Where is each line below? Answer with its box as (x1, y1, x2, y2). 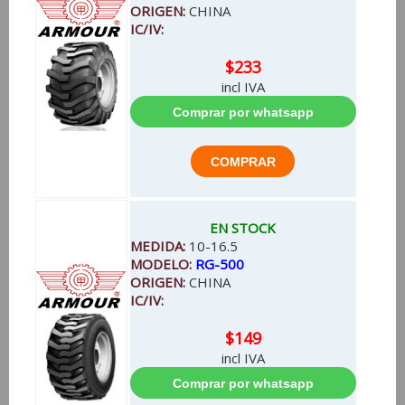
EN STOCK (210, 219, 276, 237)
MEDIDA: (129, 237, 189, 255)
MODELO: (129, 255, 195, 273)
